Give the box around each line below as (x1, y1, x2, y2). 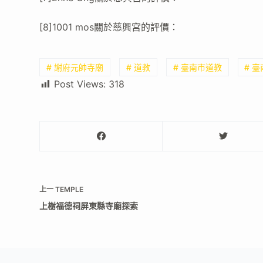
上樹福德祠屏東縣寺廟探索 (39, 200, 139, 211)
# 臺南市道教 (173, 62, 222, 72)
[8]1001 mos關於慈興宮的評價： (39, 21, 179, 33)
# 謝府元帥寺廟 (46, 62, 104, 72)
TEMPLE (55, 184, 84, 194)
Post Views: (54, 77, 106, 90)
